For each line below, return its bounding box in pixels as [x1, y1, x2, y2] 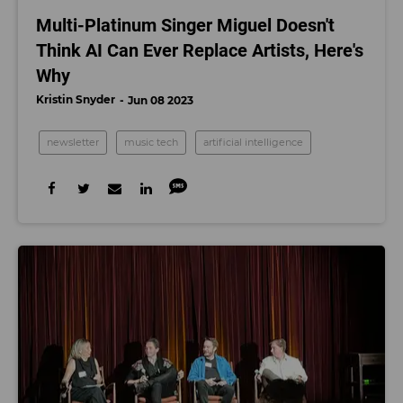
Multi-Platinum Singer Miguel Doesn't [36, 14, 335, 37]
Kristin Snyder [36, 93, 115, 107]
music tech [124, 136, 178, 149]
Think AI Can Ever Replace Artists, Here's [36, 40, 363, 62]
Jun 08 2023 [128, 94, 193, 108]
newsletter [47, 136, 99, 149]
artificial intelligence [203, 136, 303, 149]
